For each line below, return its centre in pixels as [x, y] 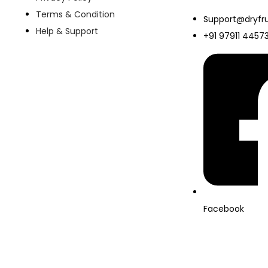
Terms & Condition [75, 15]
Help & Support [67, 31]
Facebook [224, 208]
